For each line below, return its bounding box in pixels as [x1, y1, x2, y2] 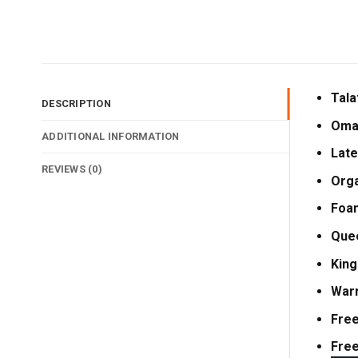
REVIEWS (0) [42, 163, 102, 176]
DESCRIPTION [42, 97, 111, 110]
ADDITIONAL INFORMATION [42, 130, 180, 143]
